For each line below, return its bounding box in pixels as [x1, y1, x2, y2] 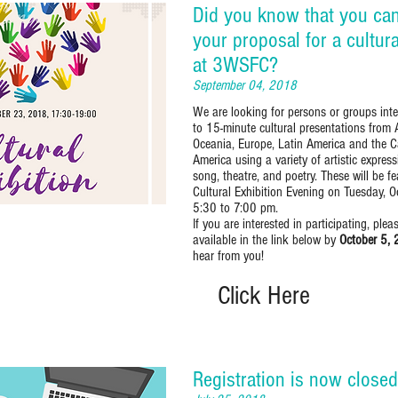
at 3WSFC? [193, 52, 278, 78]
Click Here [218, 280, 310, 311]
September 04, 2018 [193, 77, 297, 94]
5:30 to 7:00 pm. [193, 199, 278, 216]
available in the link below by [193, 231, 339, 248]
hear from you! [193, 247, 267, 264]
